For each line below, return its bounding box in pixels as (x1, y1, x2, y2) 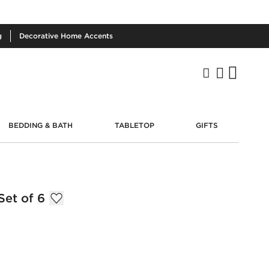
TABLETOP (114, 120, 154, 130)
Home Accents (61, 31, 113, 40)
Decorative (19, 31, 61, 40)
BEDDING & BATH (8, 120, 73, 130)
